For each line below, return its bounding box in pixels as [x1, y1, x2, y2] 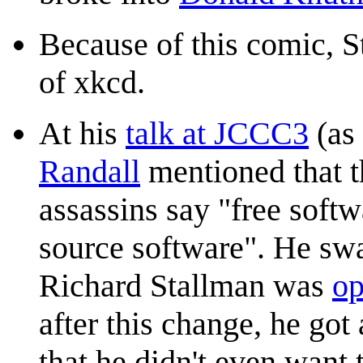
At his [39, 115, 126, 152]
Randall [39, 153, 140, 190]
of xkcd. [39, 64, 145, 101]
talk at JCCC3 [126, 115, 309, 152]
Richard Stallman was [39, 267, 332, 305]
